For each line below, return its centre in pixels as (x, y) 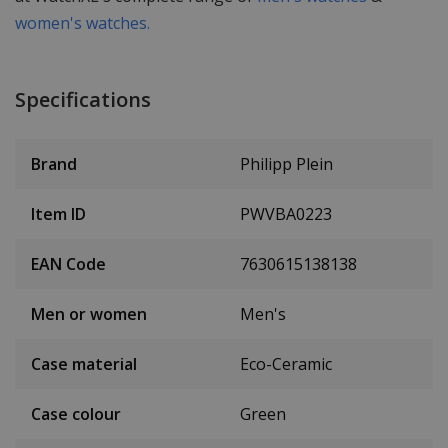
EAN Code (68, 264)
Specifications (83, 100)
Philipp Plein (286, 164)
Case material (84, 364)
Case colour (76, 414)
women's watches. (82, 23)
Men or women (89, 314)
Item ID (58, 214)
